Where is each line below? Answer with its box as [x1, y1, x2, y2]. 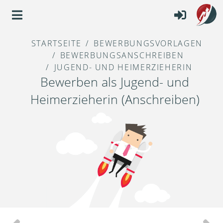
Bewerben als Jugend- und [40, 73, 190, 91]
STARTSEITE [31, 38, 82, 49]
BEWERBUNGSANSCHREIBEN [60, 50, 184, 61]
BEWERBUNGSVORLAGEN [94, 38, 203, 49]
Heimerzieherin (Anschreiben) [30, 91, 200, 108]
